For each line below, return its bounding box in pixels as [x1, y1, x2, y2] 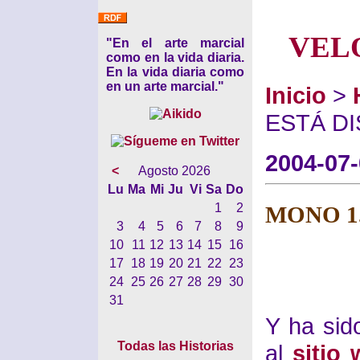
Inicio [265, 81, 326, 108]
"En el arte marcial [106, 36, 244, 50]
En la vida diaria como [106, 65, 244, 79]
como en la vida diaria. [106, 51, 244, 64]
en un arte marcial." [106, 80, 224, 93]
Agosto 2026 [138, 164, 211, 178]
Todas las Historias [117, 339, 234, 353]
